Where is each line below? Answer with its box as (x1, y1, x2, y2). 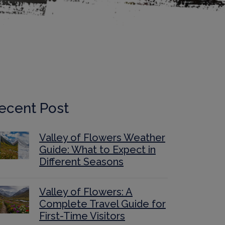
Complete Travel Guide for (39, 198, 166, 210)
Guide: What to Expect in (39, 144, 156, 156)
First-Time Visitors (39, 210, 125, 222)
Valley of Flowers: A (39, 186, 133, 198)
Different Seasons (39, 156, 124, 168)
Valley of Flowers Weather (39, 132, 165, 144)
